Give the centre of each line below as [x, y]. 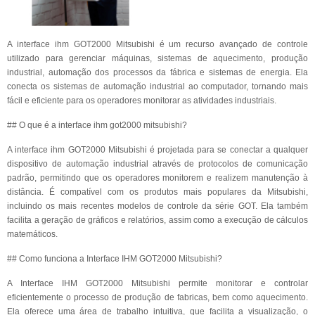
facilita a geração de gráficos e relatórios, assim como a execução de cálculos [157, 220]
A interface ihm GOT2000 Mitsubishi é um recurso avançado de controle [157, 44]
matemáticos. [32, 234]
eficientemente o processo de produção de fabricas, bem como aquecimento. [157, 297]
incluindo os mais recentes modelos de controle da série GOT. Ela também [157, 206]
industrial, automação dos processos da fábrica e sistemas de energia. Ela [157, 72]
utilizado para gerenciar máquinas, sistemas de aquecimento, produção [157, 58]
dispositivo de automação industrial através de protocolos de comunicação [157, 164]
